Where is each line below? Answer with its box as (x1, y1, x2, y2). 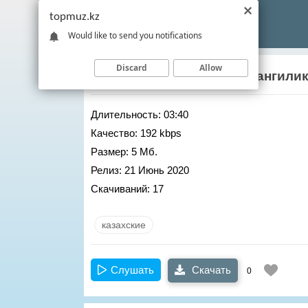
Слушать (111, 264, 154, 276)
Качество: (91, 127, 137, 139)
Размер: (91, 146, 129, 157)
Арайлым (168, 69, 231, 83)
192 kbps (137, 127, 181, 139)
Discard (116, 61, 147, 74)
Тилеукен (91, 69, 152, 83)
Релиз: (91, 164, 122, 176)
